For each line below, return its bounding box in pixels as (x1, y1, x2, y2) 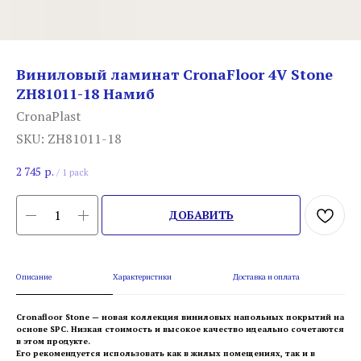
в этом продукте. (16, 336, 93, 347)
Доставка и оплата (233, 272, 300, 283)
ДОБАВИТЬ (168, 207, 234, 223)
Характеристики (113, 272, 172, 283)
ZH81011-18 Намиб (16, 84, 155, 103)
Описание (16, 272, 52, 283)
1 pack (62, 165, 89, 178)
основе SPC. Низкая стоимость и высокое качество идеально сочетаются (16, 324, 344, 335)
